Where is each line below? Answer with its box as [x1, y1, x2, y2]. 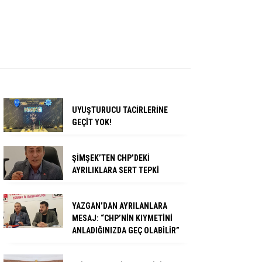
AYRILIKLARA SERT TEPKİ [72, 166, 159, 175]
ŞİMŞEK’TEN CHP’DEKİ [72, 153, 150, 163]
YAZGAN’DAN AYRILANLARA [72, 201, 167, 211]
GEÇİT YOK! [72, 118, 112, 127]
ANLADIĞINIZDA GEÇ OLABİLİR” [72, 226, 180, 236]
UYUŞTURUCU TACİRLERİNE [72, 105, 168, 115]
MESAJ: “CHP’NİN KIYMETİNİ [72, 213, 173, 223]
